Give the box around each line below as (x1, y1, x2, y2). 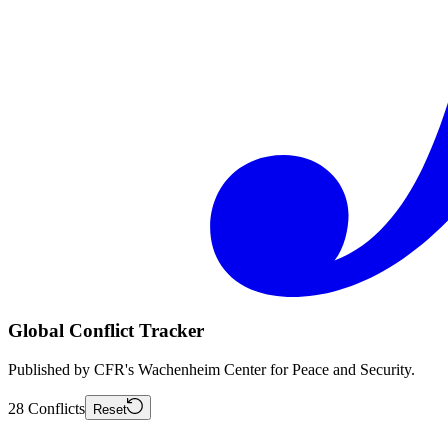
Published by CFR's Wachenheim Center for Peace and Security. (8, 360, 415, 378)
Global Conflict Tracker (8, 319, 204, 341)
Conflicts (28, 399, 85, 417)
